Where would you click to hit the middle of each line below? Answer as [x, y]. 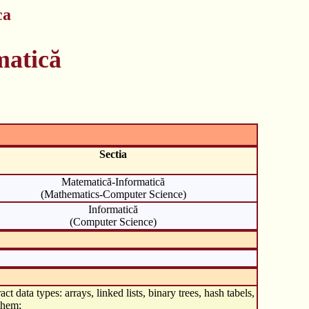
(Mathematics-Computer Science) [113, 194]
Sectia [113, 154]
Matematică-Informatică [113, 181]
